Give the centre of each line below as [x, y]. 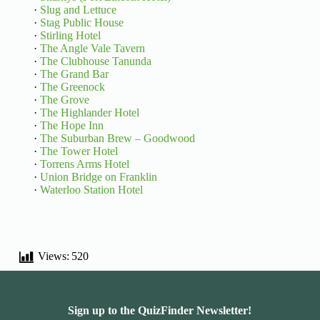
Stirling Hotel [70, 36]
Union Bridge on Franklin [98, 177]
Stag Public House [81, 23]
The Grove [64, 100]
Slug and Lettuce [78, 10]
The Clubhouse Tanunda [95, 61]
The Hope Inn [71, 126]
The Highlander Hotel [89, 113]
